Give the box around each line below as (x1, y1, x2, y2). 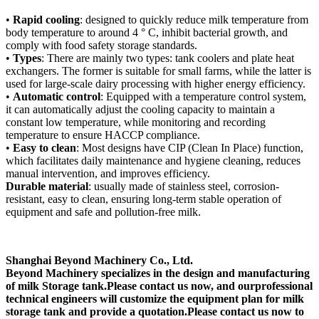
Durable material (6, 180, 88, 192)
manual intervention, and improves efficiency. (6, 167, 210, 179)
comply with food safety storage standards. (6, 39, 197, 51)
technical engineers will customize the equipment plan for (6, 293, 283, 305)
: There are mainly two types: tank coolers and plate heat (41, 52, 294, 64)
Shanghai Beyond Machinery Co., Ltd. (6, 254, 193, 266)
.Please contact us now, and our (104, 280, 255, 292)
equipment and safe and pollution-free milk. (6, 206, 201, 218)
